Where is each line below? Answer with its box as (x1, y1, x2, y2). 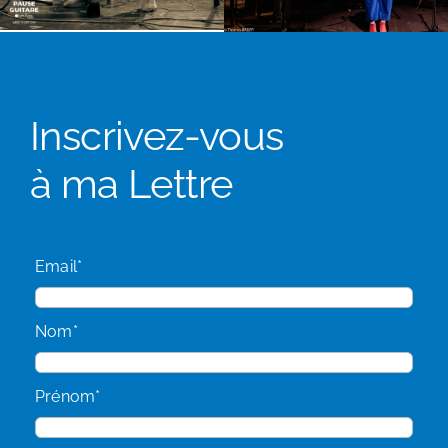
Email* (35, 257, 83, 277)
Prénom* (35, 386, 101, 406)
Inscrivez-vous (30, 112, 284, 160)
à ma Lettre (30, 160, 233, 208)
